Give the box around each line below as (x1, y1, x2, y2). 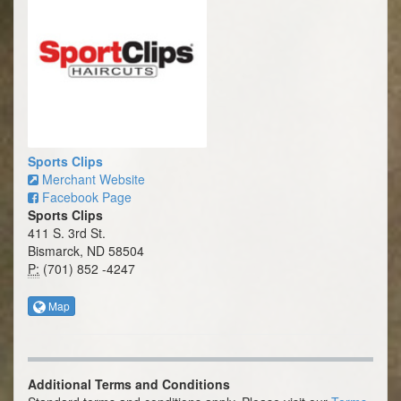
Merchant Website (38, 170, 145, 189)
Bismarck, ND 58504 (28, 242, 144, 260)
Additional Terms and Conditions (28, 375, 230, 394)
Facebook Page (38, 188, 132, 207)
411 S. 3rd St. (28, 224, 106, 243)
